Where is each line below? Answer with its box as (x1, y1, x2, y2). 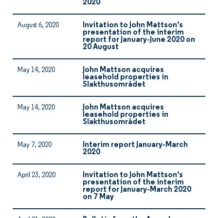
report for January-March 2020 (83, 186, 191, 194)
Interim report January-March (83, 141, 188, 149)
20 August (83, 43, 119, 51)
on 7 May (83, 193, 114, 201)
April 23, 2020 (18, 172, 55, 179)
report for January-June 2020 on (83, 36, 195, 44)
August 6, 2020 (18, 22, 59, 29)
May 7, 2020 (18, 142, 52, 149)
